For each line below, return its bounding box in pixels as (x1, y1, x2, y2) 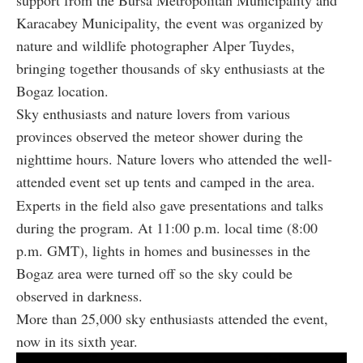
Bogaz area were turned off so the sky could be (16, 263, 293, 283)
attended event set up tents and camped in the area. (16, 171, 315, 191)
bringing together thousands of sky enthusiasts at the (16, 58, 325, 78)
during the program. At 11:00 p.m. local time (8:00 (16, 217, 318, 237)
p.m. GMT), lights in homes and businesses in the (16, 240, 310, 260)
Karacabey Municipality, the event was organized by (16, 12, 323, 32)
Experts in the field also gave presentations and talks (16, 194, 323, 215)
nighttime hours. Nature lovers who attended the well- (16, 148, 332, 169)
